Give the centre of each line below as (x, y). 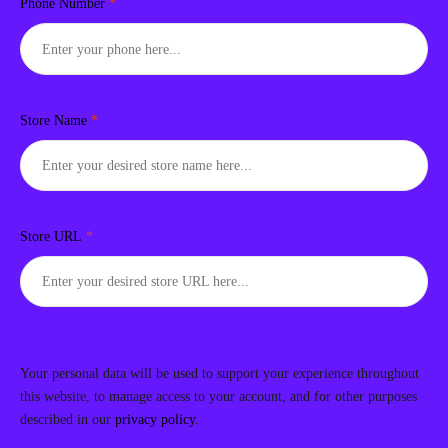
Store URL (53, 236)
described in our (67, 419)
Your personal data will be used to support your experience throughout (219, 373)
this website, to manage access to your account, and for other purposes (218, 396)
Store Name (55, 120)
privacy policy (155, 419)
